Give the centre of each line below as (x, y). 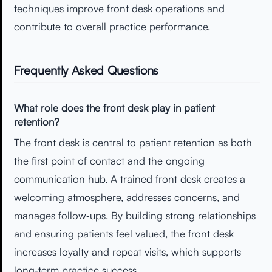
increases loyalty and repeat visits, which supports (127, 252)
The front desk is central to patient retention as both (133, 143)
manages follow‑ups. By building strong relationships (135, 216)
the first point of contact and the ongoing (109, 161)
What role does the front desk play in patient (114, 107)
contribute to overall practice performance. (112, 26)
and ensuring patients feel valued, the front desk (124, 234)
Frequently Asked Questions (87, 70)
